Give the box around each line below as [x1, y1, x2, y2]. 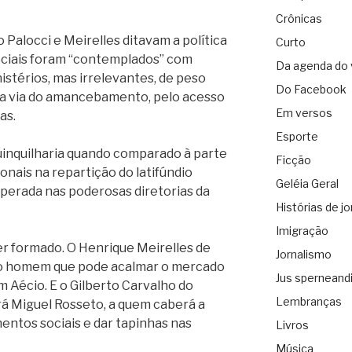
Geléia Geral [275, 177, 339, 191]
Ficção [275, 153, 311, 167]
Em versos [275, 106, 332, 120]
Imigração [275, 224, 328, 238]
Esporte [275, 130, 318, 144]
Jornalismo [275, 247, 332, 262]
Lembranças [275, 295, 342, 309]
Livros [275, 318, 309, 332]
